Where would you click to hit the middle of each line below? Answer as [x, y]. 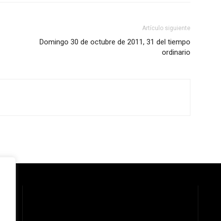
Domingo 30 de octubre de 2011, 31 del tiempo [115, 42]
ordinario [176, 52]
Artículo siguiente [166, 28]
